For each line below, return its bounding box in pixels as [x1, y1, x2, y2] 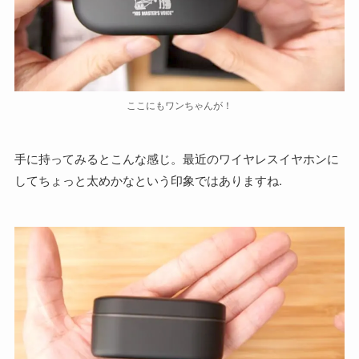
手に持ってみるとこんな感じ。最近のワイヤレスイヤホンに [14, 150, 339, 167]
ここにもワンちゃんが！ [127, 98, 232, 112]
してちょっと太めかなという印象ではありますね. [14, 171, 282, 189]
